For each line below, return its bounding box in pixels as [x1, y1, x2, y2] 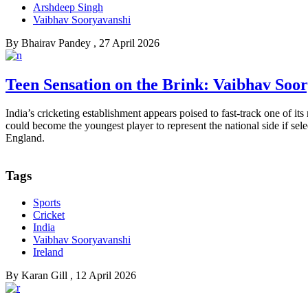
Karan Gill [21, 269, 67, 281]
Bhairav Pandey [21, 36, 91, 49]
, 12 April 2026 [70, 269, 136, 281]
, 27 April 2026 [93, 36, 159, 49]
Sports [33, 196, 60, 208]
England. [5, 132, 45, 144]
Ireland [33, 245, 63, 258]
